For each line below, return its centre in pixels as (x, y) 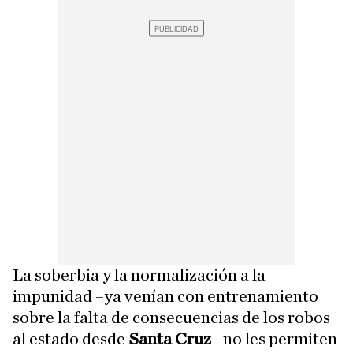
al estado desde (71, 339)
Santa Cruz (170, 339)
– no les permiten (274, 339)
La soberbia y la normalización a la (139, 275)
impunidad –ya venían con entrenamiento (165, 297)
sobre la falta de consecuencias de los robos (171, 318)
